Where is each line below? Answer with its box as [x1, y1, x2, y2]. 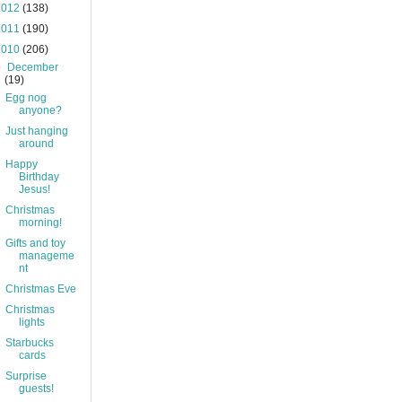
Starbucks [4, 336, 54, 349]
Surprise [4, 370, 47, 382]
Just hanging [4, 125, 68, 137]
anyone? [18, 104, 62, 117]
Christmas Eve [4, 283, 76, 295]
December [7, 61, 59, 74]
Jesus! [18, 183, 50, 196]
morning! [18, 216, 62, 229]
